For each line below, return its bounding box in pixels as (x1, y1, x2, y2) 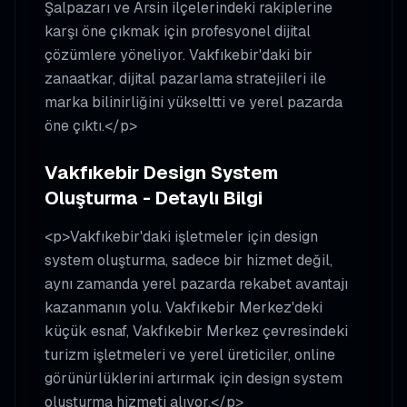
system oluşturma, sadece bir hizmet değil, (45, 251, 333, 270)
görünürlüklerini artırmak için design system (45, 369, 342, 388)
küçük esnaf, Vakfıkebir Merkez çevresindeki (45, 322, 348, 341)
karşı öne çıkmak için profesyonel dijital (45, 22, 311, 41)
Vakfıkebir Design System (45, 161, 278, 184)
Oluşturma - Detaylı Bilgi (45, 186, 263, 210)
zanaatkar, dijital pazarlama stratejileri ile (45, 69, 326, 88)
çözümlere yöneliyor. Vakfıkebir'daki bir (45, 45, 313, 65)
